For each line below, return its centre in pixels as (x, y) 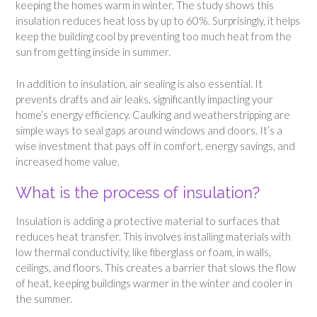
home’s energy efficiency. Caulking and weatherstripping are (153, 114)
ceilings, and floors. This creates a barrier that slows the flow (156, 267)
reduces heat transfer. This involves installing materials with (153, 236)
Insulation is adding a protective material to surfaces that (148, 220)
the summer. (44, 298)
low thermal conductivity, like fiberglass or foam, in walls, (143, 252)
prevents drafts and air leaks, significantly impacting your (144, 99)
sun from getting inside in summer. (94, 52)
